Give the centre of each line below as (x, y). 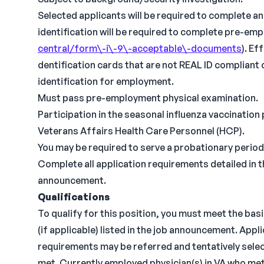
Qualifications (74, 197)
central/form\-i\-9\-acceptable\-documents (140, 48)
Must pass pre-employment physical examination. (148, 98)
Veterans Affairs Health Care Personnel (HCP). (141, 131)
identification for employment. (106, 81)
